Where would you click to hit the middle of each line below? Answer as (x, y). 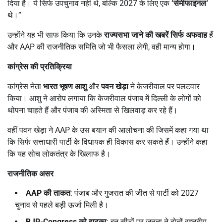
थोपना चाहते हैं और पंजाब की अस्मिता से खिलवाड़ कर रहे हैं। (93, 110)
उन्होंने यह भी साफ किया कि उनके (56, 35)
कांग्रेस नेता (25, 86)
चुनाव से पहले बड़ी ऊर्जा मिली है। (62, 205)
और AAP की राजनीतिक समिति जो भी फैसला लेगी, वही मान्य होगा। (102, 47)
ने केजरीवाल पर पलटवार (164, 86)
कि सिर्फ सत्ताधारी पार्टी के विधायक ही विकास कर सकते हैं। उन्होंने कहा (108, 142)
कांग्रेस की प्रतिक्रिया (40, 66)
